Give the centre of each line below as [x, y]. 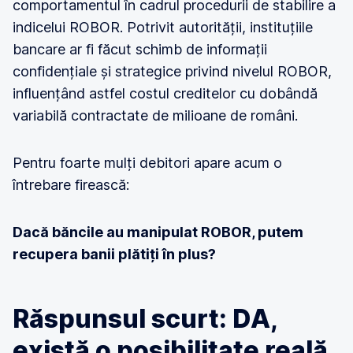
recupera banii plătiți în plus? [114, 254]
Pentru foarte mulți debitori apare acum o [147, 163]
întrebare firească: [71, 185]
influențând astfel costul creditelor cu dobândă [165, 93]
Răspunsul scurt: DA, [145, 319]
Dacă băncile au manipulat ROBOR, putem [158, 232]
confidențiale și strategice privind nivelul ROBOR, [172, 71]
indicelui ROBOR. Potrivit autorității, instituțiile [163, 27]
